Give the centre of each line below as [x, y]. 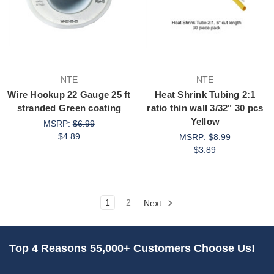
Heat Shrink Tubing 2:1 [205, 94]
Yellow [205, 121]
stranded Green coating [69, 108]
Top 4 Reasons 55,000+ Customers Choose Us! [132, 248]
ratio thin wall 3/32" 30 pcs [205, 108]
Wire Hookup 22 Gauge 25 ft [69, 94]
